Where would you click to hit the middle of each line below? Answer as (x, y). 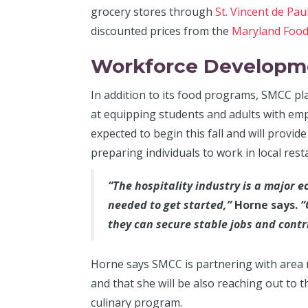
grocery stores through (153, 11)
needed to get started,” (171, 205)
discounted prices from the (161, 31)
